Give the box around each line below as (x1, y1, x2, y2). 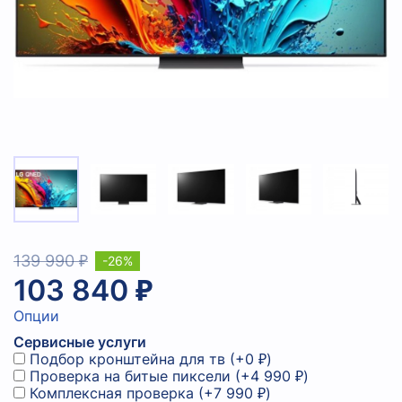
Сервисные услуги (13, 333, 146, 352)
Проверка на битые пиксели (30, 367, 231, 386)
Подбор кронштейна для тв (30, 350, 225, 369)
